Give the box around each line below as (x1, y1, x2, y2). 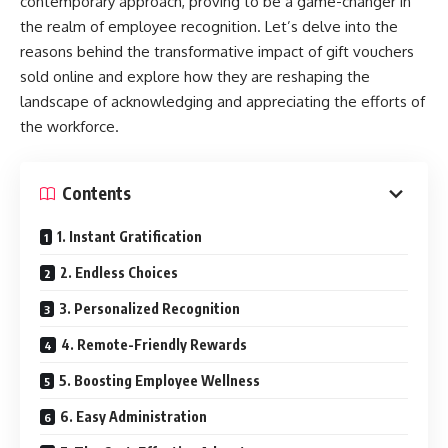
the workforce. (20, 117, 119, 136)
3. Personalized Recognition (59, 299, 240, 317)
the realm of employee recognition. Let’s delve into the (20, 17, 398, 36)
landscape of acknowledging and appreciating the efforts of (20, 92, 425, 111)
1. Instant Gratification (57, 227, 202, 245)
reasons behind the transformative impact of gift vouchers (20, 42, 414, 61)
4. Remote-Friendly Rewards (61, 335, 247, 353)
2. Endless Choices (60, 263, 178, 281)
